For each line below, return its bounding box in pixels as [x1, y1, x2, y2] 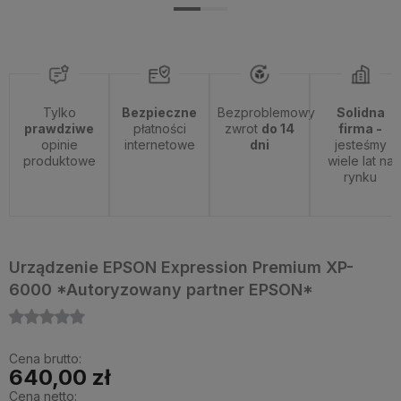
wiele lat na [327, 153, 394, 168]
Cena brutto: [9, 351, 81, 366]
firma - [338, 121, 383, 136]
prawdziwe [24, 121, 95, 136]
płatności [132, 121, 186, 136]
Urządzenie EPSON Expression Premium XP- [9, 258, 354, 277]
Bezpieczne [122, 105, 198, 120]
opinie [40, 137, 78, 152]
